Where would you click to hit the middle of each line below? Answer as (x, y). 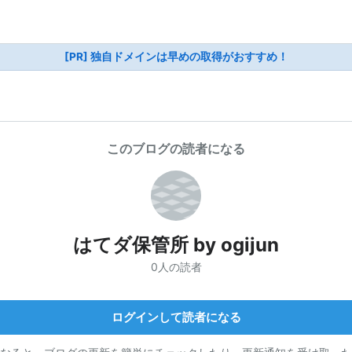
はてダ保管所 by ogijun (176, 245)
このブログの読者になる (176, 148)
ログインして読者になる (176, 317)
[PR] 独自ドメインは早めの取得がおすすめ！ (176, 57)
